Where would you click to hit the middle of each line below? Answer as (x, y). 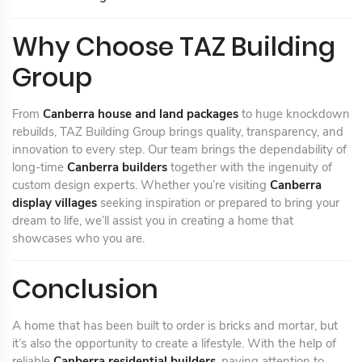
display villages (55, 202)
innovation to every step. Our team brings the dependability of (179, 149)
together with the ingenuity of (250, 167)
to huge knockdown (294, 114)
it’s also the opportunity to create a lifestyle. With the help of (174, 343)
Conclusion (85, 288)
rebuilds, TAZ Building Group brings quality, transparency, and (178, 131)
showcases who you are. (78, 238)
